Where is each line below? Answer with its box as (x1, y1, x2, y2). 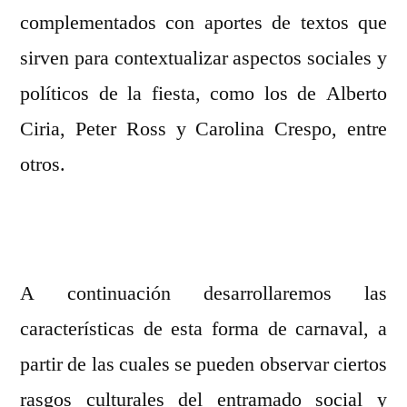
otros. (20, 152, 65, 178)
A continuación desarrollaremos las (20, 281, 387, 307)
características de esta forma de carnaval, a (20, 316, 387, 342)
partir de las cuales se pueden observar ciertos (20, 352, 387, 378)
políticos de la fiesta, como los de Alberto (20, 81, 387, 107)
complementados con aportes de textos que (20, 10, 387, 36)
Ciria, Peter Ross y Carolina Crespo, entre (20, 116, 387, 143)
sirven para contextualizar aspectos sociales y (20, 45, 387, 72)
